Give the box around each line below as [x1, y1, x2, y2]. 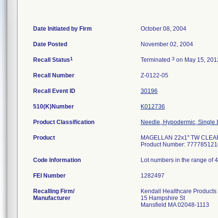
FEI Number [33, 172, 66, 179]
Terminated [141, 56, 172, 63]
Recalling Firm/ [33, 188, 74, 195]
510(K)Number [33, 103, 74, 110]
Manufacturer [33, 195, 71, 201]
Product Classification [33, 119, 94, 126]
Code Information [33, 157, 81, 163]
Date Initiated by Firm [33, 25, 92, 32]
